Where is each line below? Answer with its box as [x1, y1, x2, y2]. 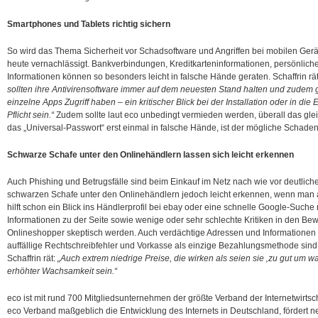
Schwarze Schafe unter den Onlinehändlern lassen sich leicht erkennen [7, 150, 294, 160]
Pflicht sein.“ [7, 110, 54, 120]
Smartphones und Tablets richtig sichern [7, 19, 170, 29]
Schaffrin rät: [7, 253, 57, 263]
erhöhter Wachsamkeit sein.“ [7, 266, 117, 276]
